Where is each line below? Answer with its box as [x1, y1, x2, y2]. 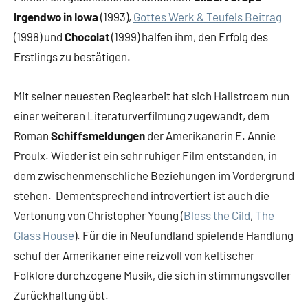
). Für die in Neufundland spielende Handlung [74, 228, 294, 242]
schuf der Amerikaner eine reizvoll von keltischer [14, 248, 254, 262]
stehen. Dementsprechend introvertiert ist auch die [14, 188, 269, 202]
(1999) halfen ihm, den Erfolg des [111, 30, 268, 43]
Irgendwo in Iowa [14, 10, 98, 23]
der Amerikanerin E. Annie [145, 129, 276, 142]
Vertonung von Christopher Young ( [14, 208, 184, 222]
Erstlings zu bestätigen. [14, 49, 131, 63]
